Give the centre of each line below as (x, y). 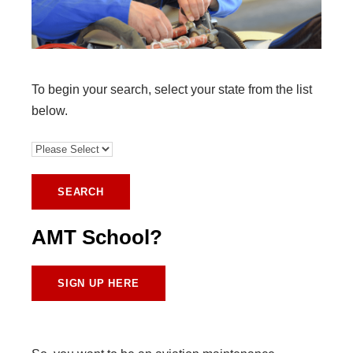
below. (50, 111)
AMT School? (97, 238)
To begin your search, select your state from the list (172, 90)
